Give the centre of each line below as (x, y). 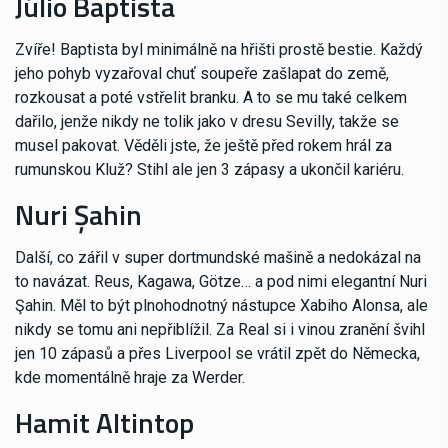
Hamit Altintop (104, 423)
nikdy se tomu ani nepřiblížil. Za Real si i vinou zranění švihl (220, 330)
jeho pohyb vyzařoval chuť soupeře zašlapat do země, (202, 74)
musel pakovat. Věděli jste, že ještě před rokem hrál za (203, 146)
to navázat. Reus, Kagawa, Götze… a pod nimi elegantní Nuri (221, 282)
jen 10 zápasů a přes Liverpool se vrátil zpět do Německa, (217, 354)
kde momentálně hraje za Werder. (130, 378)
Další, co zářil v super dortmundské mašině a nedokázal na (218, 258)
